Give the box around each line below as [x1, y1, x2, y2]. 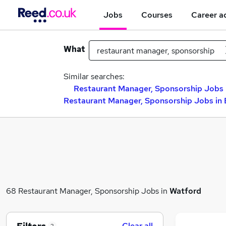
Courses [141, 9, 173, 20]
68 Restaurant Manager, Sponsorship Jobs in [6, 185, 169, 196]
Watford [169, 185, 201, 196]
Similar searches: [64, 71, 125, 82]
